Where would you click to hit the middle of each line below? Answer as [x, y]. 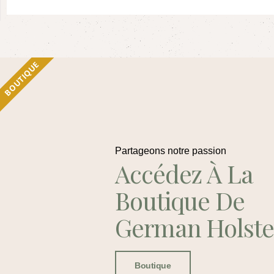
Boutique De [180, 201]
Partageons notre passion [171, 151]
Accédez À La [184, 174]
